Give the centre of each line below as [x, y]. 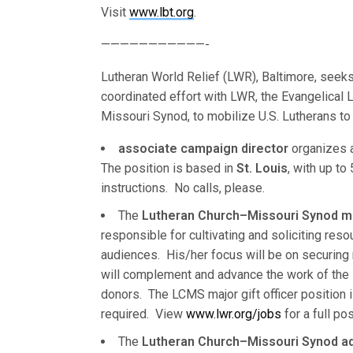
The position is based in [169, 168]
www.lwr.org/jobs [234, 314]
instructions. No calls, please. [183, 188]
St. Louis [262, 168]
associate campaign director [203, 149]
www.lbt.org [162, 12]
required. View [143, 314]
